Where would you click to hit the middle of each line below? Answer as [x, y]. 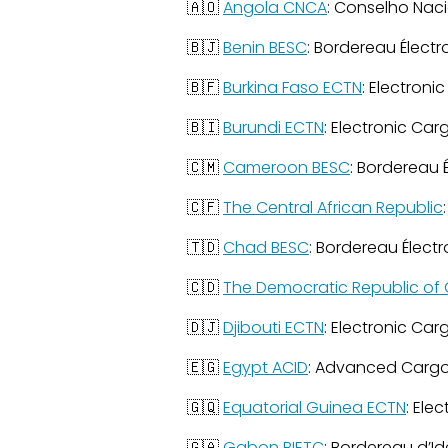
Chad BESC [266, 247]
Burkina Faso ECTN [292, 87]
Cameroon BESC [286, 167]
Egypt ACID [265, 367]
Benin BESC [265, 47]
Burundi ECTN [273, 127]
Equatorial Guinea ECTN [314, 407]
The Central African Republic [333, 207]
